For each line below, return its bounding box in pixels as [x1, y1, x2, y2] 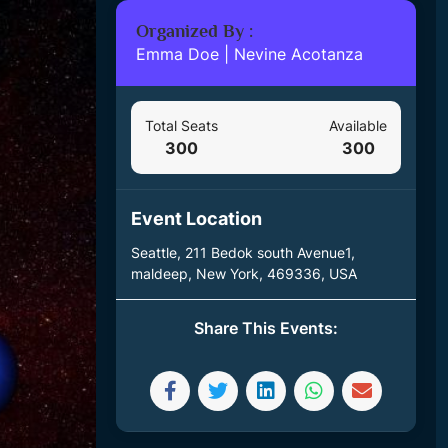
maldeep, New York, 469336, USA [131, 265, 357, 282]
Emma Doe [136, 44, 219, 64]
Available [329, 117, 387, 134]
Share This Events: [194, 318, 338, 338]
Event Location [131, 208, 262, 229]
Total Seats [145, 117, 218, 134]
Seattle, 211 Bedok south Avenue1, [131, 244, 355, 261]
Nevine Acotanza [234, 44, 363, 64]
